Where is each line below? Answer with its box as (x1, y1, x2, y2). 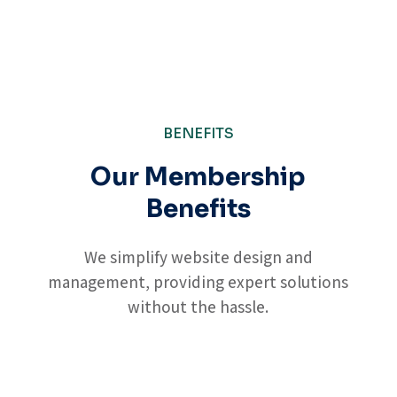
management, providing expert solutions (48, 271, 349, 292)
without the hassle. (128, 296, 269, 317)
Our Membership (90, 161, 307, 192)
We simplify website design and (83, 246, 313, 268)
